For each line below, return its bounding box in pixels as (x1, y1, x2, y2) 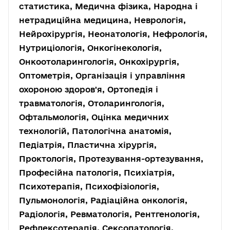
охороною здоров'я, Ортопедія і (19, 85, 158, 94)
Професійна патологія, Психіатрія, (19, 168, 175, 177)
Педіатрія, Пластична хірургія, (19, 140, 157, 149)
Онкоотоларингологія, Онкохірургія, (19, 57, 179, 66)
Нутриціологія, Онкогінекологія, (19, 43, 162, 52)
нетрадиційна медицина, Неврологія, (19, 15, 186, 25)
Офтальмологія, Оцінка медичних (19, 112, 169, 122)
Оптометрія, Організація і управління (19, 71, 185, 80)
